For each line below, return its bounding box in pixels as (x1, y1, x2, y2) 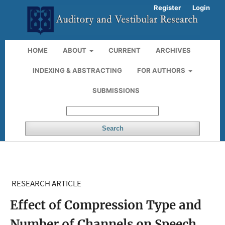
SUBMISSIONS (92, 86, 140, 95)
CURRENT (108, 46, 141, 55)
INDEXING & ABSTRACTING (32, 66, 122, 75)
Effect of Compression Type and (10, 197, 201, 213)
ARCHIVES (156, 46, 191, 55)
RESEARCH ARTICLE (12, 178, 81, 189)
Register (154, 4, 181, 12)
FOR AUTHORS (137, 66, 187, 75)
